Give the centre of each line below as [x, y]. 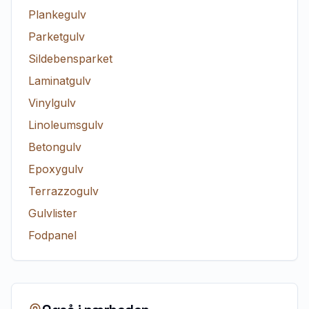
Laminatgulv [60, 81]
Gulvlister [53, 213]
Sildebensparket [70, 59]
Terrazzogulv [63, 191]
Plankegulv [57, 14]
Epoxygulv [56, 169]
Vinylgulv [52, 103]
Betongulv [55, 147]
